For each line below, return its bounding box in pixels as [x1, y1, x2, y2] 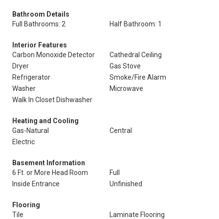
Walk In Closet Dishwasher [12, 96, 92, 104]
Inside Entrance [12, 180, 60, 188]
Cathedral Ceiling [109, 51, 162, 59]
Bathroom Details [12, 10, 69, 18]
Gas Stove [109, 62, 141, 70]
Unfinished [109, 180, 142, 188]
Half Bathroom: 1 [109, 20, 162, 28]
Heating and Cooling [12, 117, 79, 125]
